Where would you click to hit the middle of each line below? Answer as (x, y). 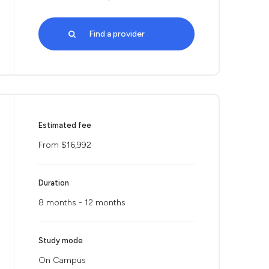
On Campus (62, 260)
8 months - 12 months (82, 203)
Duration (54, 183)
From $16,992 (65, 145)
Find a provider (116, 34)
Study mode (61, 240)
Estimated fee (65, 125)
